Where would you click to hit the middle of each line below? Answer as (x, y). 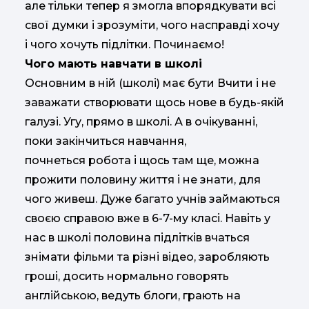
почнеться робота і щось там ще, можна (142, 160)
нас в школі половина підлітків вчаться (137, 237)
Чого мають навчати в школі (113, 63)
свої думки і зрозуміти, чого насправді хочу (152, 25)
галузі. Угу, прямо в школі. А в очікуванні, (141, 121)
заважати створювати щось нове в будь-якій (154, 102)
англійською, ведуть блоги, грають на (133, 295)
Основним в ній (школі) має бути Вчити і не (150, 83)
